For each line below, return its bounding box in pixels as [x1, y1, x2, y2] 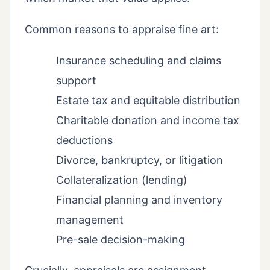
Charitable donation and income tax [56, 114, 239, 127]
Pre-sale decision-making [56, 233, 185, 246]
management [56, 213, 124, 227]
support [56, 74, 96, 87]
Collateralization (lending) [56, 174, 187, 187]
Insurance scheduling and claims [56, 54, 221, 67]
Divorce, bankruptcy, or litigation [56, 154, 223, 167]
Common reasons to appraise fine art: [25, 22, 219, 36]
